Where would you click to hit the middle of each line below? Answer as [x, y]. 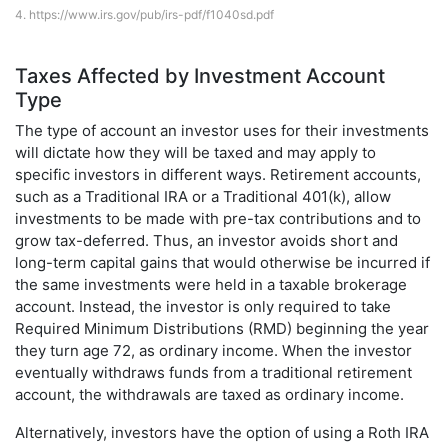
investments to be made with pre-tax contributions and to [218, 219]
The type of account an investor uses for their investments [222, 131]
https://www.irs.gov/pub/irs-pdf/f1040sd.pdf [151, 15]
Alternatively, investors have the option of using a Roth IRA [222, 433]
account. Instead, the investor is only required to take [203, 307]
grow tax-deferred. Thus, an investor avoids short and [206, 241]
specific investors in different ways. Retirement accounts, [218, 175]
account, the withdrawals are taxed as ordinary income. [209, 395]
